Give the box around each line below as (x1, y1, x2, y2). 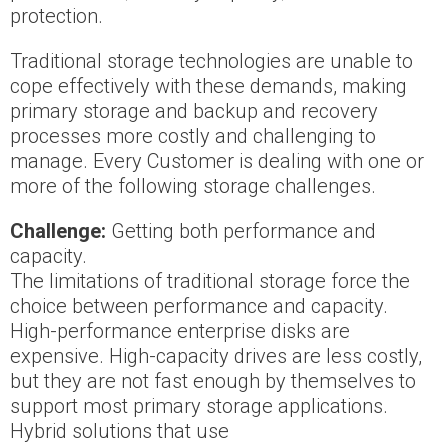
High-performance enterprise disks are (10, 319, 350, 344)
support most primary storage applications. (10, 394, 388, 419)
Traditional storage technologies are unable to (10, 49, 413, 74)
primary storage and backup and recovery (10, 99, 378, 124)
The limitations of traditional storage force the (10, 269, 410, 294)
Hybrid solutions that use (10, 419, 229, 444)
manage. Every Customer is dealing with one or (10, 149, 424, 174)
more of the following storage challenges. (10, 174, 376, 199)
